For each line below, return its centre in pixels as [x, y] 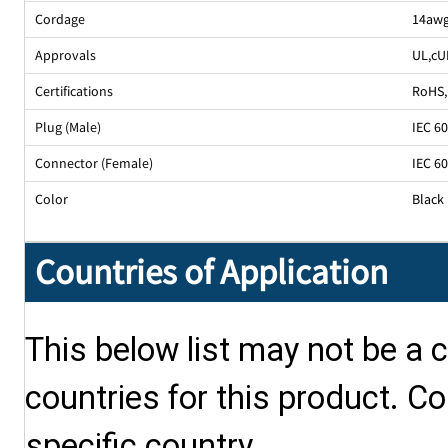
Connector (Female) [94, 163]
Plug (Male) [68, 127]
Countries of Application [211, 272]
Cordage [60, 19]
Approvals [66, 55]
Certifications [74, 91]
